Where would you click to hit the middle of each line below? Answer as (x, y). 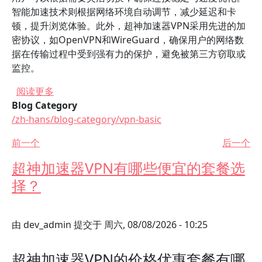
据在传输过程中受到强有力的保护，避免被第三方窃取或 (129, 54)
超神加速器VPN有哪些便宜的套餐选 (128, 168)
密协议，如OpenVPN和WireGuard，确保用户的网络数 (128, 40)
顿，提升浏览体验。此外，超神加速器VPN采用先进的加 (129, 26)
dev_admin (47, 225)
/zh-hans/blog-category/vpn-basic (87, 119)
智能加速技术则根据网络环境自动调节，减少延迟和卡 (124, 12)
